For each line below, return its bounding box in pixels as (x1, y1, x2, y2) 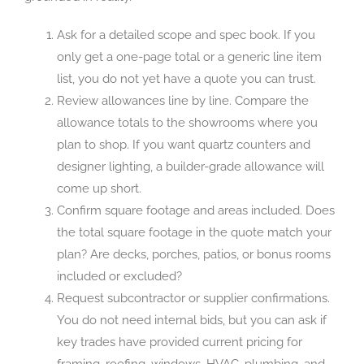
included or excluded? (57, 268, 182, 284)
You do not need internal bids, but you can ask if (57, 312, 327, 327)
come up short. (57, 180, 141, 196)
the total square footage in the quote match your (57, 224, 331, 240)
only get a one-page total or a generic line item (57, 49, 322, 64)
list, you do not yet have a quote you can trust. (57, 71, 316, 86)
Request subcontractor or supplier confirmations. (57, 290, 330, 305)
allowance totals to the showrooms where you (57, 115, 318, 130)
